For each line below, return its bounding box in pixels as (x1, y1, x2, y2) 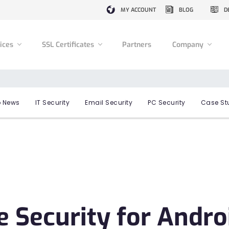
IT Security (35, 98, 70, 107)
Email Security (85, 98, 132, 107)
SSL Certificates (41, 39, 96, 50)
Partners (122, 39, 152, 50)
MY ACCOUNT (121, 6, 156, 14)
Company (172, 39, 205, 50)
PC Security (148, 98, 186, 107)
